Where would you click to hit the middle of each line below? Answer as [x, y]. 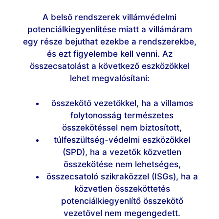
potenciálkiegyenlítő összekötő [122, 201]
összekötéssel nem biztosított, [122, 127]
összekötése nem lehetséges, [122, 164]
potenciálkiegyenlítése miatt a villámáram [109, 29]
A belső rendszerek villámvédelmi [109, 17]
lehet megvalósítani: [109, 78]
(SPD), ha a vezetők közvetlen [122, 152]
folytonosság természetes [122, 115]
